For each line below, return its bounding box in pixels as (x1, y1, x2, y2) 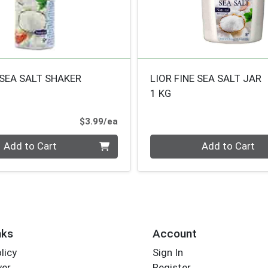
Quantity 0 (150, 135, 197, 147)
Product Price (117, 115, 178, 127)
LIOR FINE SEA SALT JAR (150, 72, 262, 85)
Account (152, 227, 197, 240)
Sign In (152, 246, 183, 259)
